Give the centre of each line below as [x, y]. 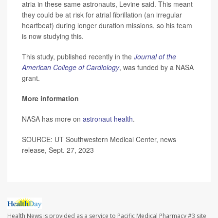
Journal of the [155, 57]
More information [50, 99]
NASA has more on [52, 119]
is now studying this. [53, 36]
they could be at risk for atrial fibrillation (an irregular [102, 15]
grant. [31, 78]
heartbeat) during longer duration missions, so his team [107, 26]
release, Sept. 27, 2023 [58, 150]
